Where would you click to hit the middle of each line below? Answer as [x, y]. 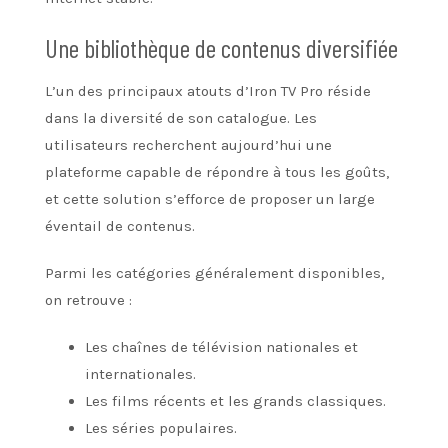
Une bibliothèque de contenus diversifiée [221, 47]
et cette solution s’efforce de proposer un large [210, 198]
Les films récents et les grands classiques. [235, 400]
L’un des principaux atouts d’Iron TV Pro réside [208, 90]
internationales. [140, 373]
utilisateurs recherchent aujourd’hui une [188, 144]
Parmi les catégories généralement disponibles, [214, 272]
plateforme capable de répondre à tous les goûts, [217, 171]
